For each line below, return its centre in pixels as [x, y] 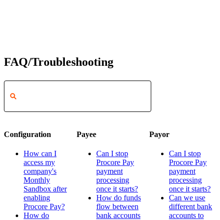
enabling [37, 198]
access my [39, 163]
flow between [117, 207]
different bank [191, 207]
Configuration [27, 135]
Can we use [187, 198]
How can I [40, 154]
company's [40, 171]
